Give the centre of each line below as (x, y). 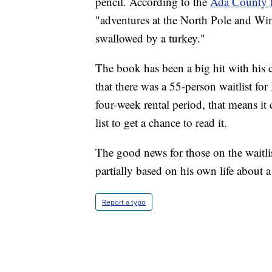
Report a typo (124, 202)
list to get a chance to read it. (161, 122)
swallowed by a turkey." (150, 38)
